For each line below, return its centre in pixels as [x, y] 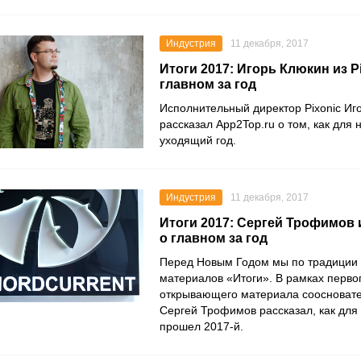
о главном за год [214, 238]
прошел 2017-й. [201, 326]
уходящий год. [198, 140]
